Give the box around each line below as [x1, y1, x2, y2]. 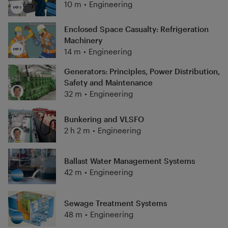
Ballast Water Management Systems [64, 156, 195, 166]
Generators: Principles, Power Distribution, [64, 66, 220, 76]
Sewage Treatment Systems [64, 198, 167, 208]
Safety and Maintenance [64, 77, 153, 87]
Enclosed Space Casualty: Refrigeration [64, 24, 209, 34]
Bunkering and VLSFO [64, 114, 144, 124]
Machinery [64, 36, 102, 45]
